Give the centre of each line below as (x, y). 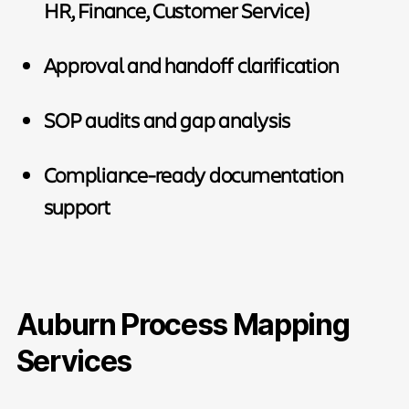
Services (73, 361)
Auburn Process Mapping (183, 324)
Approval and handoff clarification (191, 64)
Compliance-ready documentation (193, 174)
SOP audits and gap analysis (167, 119)
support (77, 206)
